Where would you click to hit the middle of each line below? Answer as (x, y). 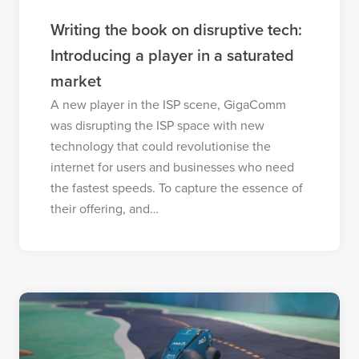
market (75, 81)
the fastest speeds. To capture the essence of (176, 188)
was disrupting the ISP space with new (157, 125)
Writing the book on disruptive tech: (176, 30)
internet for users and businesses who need (172, 167)
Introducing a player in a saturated (172, 56)
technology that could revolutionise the (160, 146)
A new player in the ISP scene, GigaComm (168, 105)
